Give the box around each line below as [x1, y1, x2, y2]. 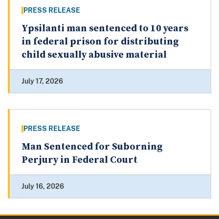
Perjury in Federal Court [22, 154, 137, 167]
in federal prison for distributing [22, 36, 179, 48]
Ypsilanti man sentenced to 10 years [22, 22, 188, 35]
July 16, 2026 [22, 182, 64, 191]
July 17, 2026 [22, 77, 63, 86]
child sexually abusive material [22, 49, 167, 62]
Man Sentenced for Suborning [22, 141, 163, 153]
